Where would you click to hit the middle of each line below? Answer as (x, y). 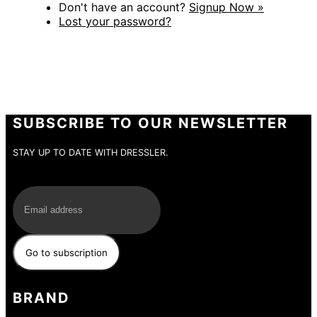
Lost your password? (115, 21)
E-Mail (30, 179)
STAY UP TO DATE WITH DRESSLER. (91, 152)
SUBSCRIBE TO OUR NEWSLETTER (150, 123)
